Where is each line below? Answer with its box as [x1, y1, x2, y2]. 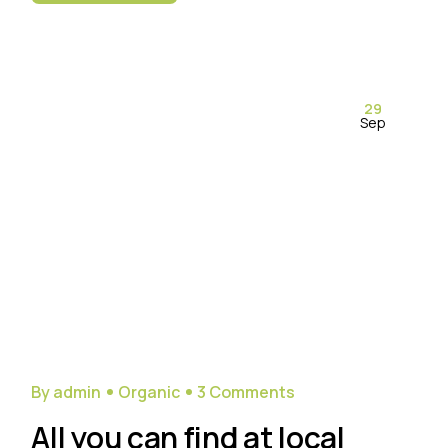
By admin [31, 381, 102, 404]
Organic [118, 381, 181, 404]
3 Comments [197, 381, 296, 404]
